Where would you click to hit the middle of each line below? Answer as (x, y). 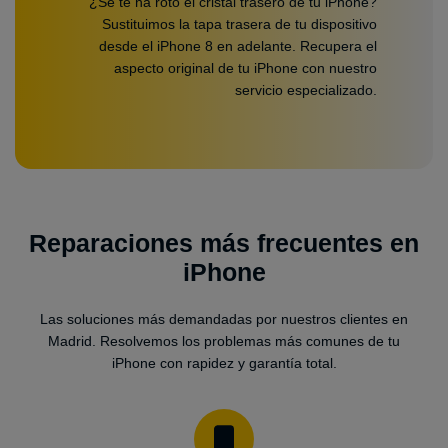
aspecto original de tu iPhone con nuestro (245, 68)
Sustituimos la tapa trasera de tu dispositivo (239, 24)
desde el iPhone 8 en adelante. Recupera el (238, 46)
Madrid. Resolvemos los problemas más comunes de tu (224, 340)
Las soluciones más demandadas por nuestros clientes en (224, 318)
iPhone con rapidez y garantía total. (224, 362)
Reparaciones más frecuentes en (224, 243)
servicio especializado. (306, 90)
